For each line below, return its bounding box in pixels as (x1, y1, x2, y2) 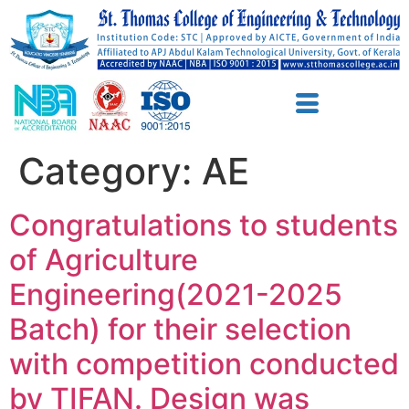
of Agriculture (9, 241, 198, 278)
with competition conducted (9, 345, 399, 382)
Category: (18, 148, 202, 194)
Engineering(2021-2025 (9, 276, 342, 312)
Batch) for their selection (9, 310, 351, 347)
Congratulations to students (9, 206, 398, 243)
